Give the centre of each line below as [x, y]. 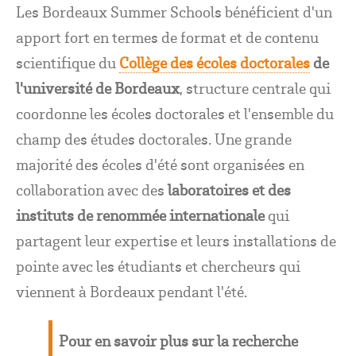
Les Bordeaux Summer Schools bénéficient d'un [174, 12]
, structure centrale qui [255, 88]
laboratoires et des [229, 190]
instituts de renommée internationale [140, 215]
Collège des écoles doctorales [215, 63]
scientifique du [68, 63]
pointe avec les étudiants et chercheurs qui [158, 266]
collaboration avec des [92, 190]
